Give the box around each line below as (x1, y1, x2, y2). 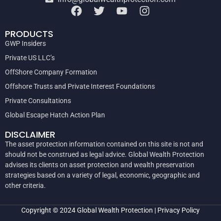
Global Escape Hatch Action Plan (5, 110, 105, 119)
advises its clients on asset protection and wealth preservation (5, 160, 194, 169)
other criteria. (5, 181, 46, 189)
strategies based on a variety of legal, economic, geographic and (5, 171, 200, 179)
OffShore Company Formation (5, 68, 97, 76)
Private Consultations (5, 96, 71, 105)
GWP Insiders (5, 39, 46, 47)
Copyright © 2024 (21, 206, 77, 214)
